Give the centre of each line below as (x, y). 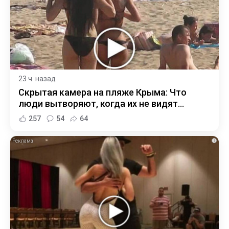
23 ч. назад (37, 79)
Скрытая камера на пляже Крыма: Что (102, 93)
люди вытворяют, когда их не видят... (101, 104)
